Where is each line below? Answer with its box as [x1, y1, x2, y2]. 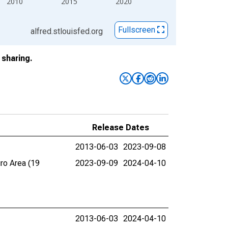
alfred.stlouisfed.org [31, 26, 103, 36]
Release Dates [92, 123, 149, 132]
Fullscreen [118, 25, 157, 35]
